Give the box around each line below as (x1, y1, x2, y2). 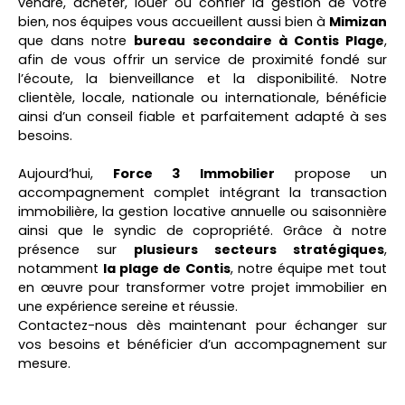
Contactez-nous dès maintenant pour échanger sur (18, 316, 387, 335)
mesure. (18, 354, 71, 373)
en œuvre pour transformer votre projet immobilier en (18, 278, 387, 297)
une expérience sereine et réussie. (18, 297, 238, 316)
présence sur (18, 240, 134, 259)
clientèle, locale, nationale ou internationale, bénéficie (18, 89, 387, 108)
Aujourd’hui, (18, 165, 114, 184)
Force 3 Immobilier (113, 165, 275, 184)
